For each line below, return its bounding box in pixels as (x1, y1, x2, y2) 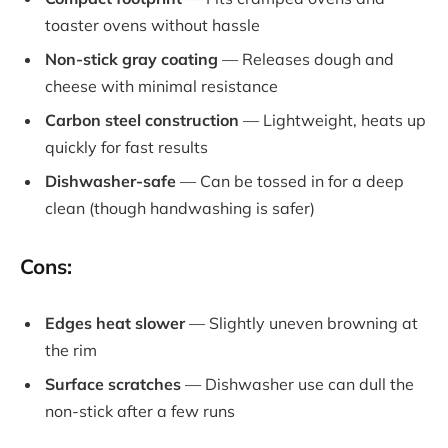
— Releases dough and (218, 49, 394, 70)
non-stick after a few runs (45, 400, 235, 421)
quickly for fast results (45, 137, 208, 158)
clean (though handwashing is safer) (45, 198, 315, 219)
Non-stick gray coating (45, 49, 218, 70)
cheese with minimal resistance (45, 76, 278, 97)
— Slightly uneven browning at (185, 312, 418, 333)
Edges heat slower (45, 312, 185, 333)
